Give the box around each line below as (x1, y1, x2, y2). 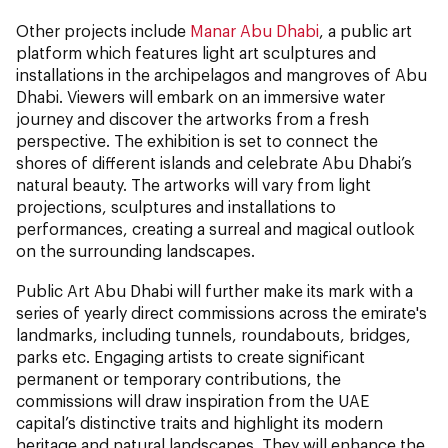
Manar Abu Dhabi (190, 20, 319, 40)
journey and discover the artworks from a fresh (16, 108, 369, 128)
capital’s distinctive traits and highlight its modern (16, 412, 383, 432)
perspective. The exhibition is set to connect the (16, 130, 378, 150)
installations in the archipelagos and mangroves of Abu (16, 64, 427, 84)
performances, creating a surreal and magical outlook (16, 218, 415, 238)
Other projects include (16, 20, 190, 40)
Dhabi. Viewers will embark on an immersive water (16, 86, 385, 106)
